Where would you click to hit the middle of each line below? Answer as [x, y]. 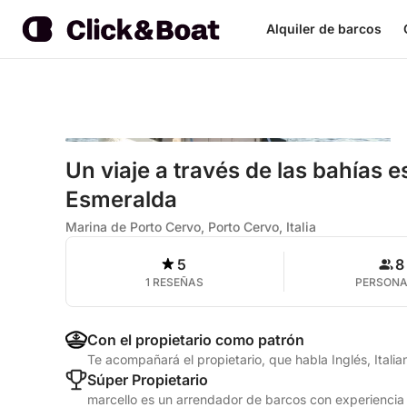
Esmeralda [121, 199]
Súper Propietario [148, 380]
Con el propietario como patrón [196, 340]
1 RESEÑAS [175, 282]
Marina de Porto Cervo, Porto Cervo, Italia [191, 227]
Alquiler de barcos [323, 29]
